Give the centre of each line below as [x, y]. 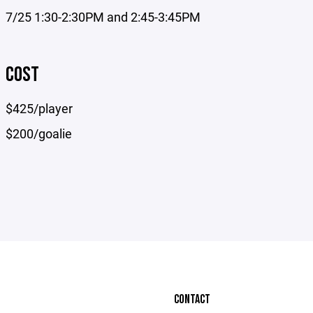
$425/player [39, 108]
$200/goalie [39, 133]
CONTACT [192, 299]
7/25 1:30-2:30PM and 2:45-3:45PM [103, 17]
